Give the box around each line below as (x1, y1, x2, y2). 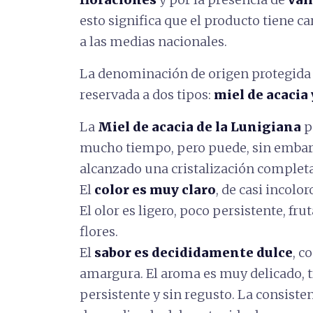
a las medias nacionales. (80, 34, 227, 50)
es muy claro (132, 182, 216, 198)
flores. (80, 224, 118, 240)
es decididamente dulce (134, 245, 293, 261)
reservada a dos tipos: (80, 87, 214, 103)
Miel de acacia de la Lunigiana (98, 119, 301, 135)
